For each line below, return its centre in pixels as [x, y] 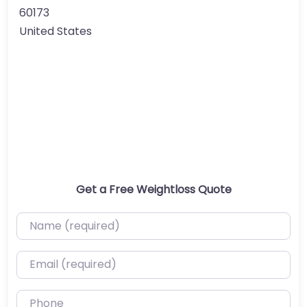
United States [56, 31]
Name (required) [61, 221]
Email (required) [59, 260]
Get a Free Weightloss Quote [153, 189]
